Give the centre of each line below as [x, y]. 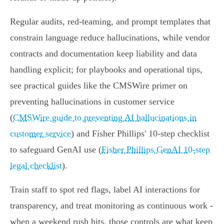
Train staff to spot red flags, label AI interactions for [105, 190]
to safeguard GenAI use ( [56, 150]
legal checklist [36, 166]
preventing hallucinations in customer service [92, 102]
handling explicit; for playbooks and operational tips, [106, 70]
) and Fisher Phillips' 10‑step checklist [140, 134]
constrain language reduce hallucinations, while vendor [110, 38]
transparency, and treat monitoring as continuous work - [111, 206]
